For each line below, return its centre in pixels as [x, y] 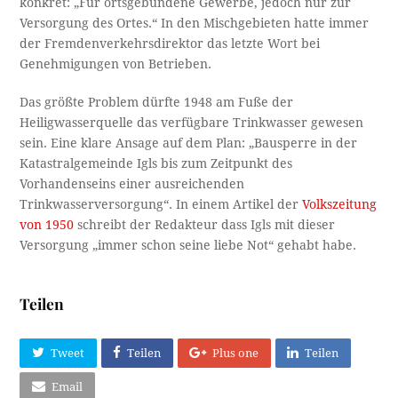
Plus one [236, 354]
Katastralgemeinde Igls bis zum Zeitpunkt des [156, 163]
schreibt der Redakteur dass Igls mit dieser [205, 224]
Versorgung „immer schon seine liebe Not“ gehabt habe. [188, 245]
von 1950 [47, 224]
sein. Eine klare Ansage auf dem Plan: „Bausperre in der [189, 143]
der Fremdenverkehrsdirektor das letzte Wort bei [170, 43]
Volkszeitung [340, 204]
